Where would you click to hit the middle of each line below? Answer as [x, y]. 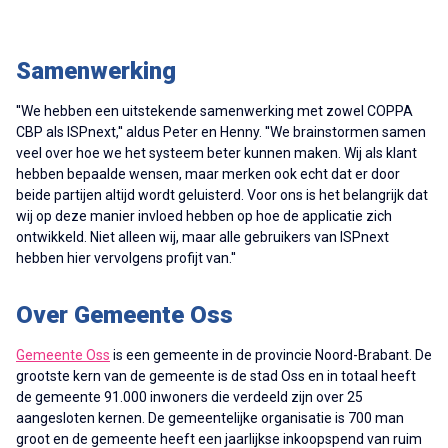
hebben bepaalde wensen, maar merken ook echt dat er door [208, 174]
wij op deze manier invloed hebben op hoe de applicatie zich [204, 216]
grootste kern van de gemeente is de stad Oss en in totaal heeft [216, 376]
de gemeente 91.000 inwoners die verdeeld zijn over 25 [189, 397]
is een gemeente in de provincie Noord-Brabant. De [271, 355]
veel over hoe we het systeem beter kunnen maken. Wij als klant [216, 153]
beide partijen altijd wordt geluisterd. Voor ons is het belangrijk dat [222, 195]
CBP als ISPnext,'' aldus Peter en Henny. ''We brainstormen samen [221, 132]
